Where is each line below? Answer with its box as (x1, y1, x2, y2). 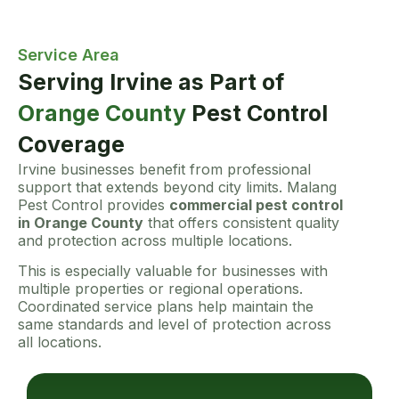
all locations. (18, 333, 102, 352)
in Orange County (18, 214, 143, 232)
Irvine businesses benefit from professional (18, 160, 311, 179)
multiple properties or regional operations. (18, 280, 303, 298)
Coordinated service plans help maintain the (18, 297, 313, 316)
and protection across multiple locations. (18, 232, 292, 250)
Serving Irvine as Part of (18, 69, 284, 96)
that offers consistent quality (143, 214, 339, 232)
